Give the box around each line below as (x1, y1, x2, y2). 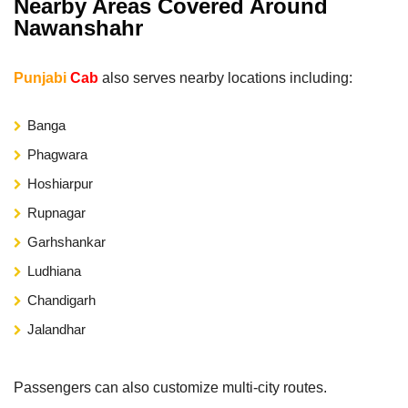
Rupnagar (27, 204, 86, 220)
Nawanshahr (14, 15, 143, 40)
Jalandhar (27, 321, 86, 337)
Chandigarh (27, 291, 96, 308)
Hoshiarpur (27, 175, 93, 191)
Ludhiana (27, 262, 81, 279)
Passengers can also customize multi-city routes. (14, 379, 327, 395)
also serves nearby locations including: (98, 69, 352, 86)
